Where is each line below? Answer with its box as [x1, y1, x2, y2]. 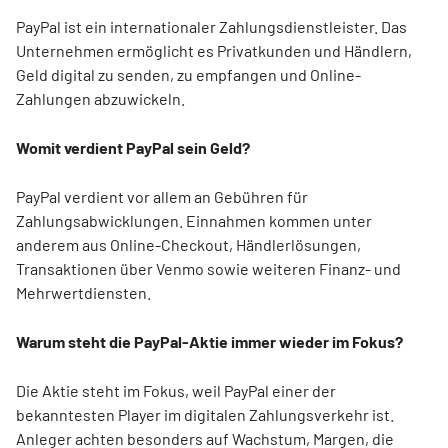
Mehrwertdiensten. [16, 283, 151, 302]
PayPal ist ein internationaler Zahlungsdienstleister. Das [16, 17, 407, 36]
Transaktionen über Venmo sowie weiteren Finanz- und [16, 259, 401, 278]
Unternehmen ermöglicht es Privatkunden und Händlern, [16, 41, 412, 60]
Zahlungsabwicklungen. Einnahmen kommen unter [16, 211, 372, 230]
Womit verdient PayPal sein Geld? [16, 138, 250, 157]
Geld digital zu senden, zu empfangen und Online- [16, 65, 361, 84]
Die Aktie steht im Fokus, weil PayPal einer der [16, 381, 336, 400]
